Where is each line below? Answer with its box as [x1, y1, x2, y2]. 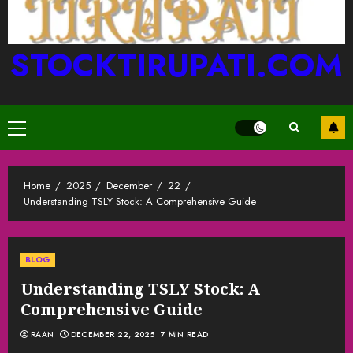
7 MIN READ [161, 328, 209, 340]
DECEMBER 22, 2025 [70, 328, 154, 340]
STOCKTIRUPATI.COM [10, 42, 343, 88]
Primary [16, 120, 54, 138]
